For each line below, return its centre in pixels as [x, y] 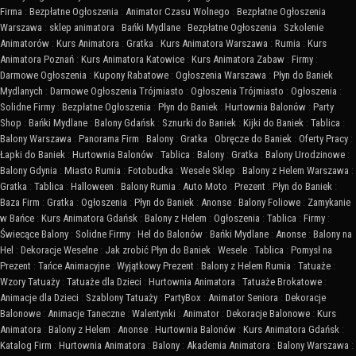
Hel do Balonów [170, 234]
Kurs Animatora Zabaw [238, 60]
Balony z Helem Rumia [246, 266]
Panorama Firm [109, 139]
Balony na [333, 234]
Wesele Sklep [208, 171]
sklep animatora [82, 28]
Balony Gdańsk [125, 123]
